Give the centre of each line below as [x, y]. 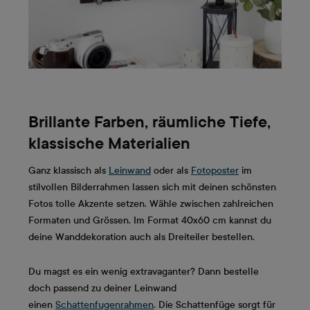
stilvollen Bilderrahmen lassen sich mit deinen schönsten [152, 188]
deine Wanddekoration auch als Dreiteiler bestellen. [142, 237]
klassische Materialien [109, 143]
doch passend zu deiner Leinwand [102, 289]
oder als [171, 171]
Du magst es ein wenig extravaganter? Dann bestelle [144, 272]
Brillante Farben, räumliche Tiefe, [149, 121]
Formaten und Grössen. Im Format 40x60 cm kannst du [150, 221]
